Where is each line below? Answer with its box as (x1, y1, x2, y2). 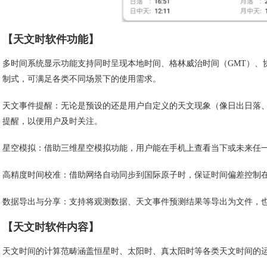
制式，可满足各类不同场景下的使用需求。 (2, 74, 161, 84)
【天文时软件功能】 (2, 33, 99, 46)
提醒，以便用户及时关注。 (2, 117, 103, 126)
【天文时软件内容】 (2, 221, 99, 234)
